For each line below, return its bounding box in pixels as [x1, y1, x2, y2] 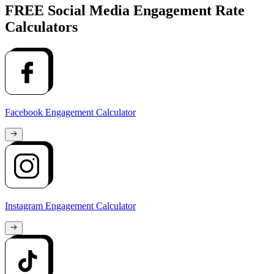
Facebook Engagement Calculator [5, 106, 136, 117]
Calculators [5, 18, 78, 35]
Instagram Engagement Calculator [5, 201, 136, 212]
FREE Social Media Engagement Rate [5, 2, 245, 18]
